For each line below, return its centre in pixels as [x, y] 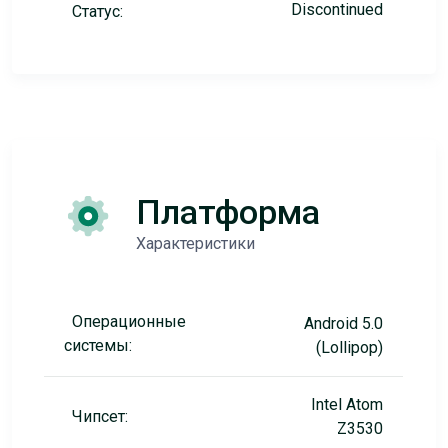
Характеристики [195, 243]
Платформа [227, 212]
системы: [97, 345]
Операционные [128, 321]
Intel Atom [346, 404]
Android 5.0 [343, 323]
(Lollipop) [349, 347]
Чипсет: [99, 416]
